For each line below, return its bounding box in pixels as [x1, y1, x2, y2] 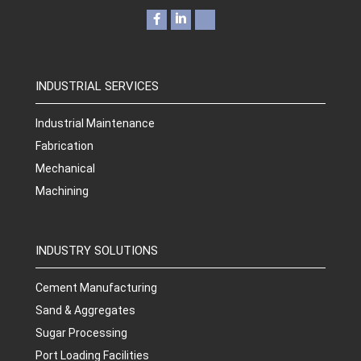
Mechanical [35, 161, 95, 175]
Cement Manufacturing [35, 280, 157, 294]
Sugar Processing [35, 326, 127, 339]
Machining [35, 184, 89, 197]
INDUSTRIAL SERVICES [35, 78, 159, 93]
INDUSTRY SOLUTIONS [35, 243, 158, 258]
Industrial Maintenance [35, 116, 155, 130]
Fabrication [35, 139, 93, 152]
